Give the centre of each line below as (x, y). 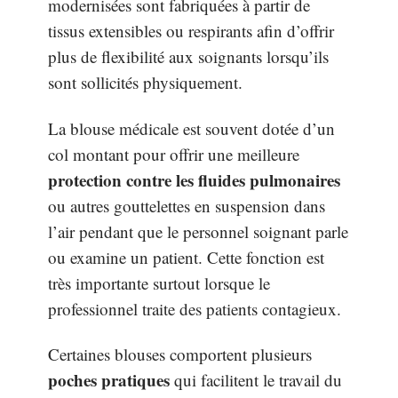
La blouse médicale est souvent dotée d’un (191, 128)
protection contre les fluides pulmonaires (194, 179)
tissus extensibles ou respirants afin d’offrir (191, 31)
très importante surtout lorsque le (159, 283)
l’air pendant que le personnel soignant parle (198, 231)
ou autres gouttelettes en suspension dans (187, 205)
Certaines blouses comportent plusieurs (180, 354)
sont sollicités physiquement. (145, 83)
